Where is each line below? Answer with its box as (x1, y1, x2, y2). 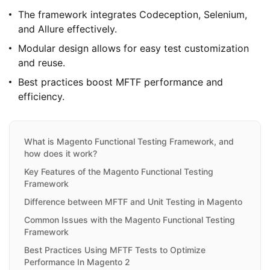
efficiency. (18, 90, 64, 103)
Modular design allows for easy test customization (18, 42, 249, 55)
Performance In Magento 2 (24, 257, 130, 268)
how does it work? (24, 148, 97, 159)
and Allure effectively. (18, 23, 117, 36)
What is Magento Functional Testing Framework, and (24, 136, 234, 147)
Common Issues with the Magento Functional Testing (24, 215, 235, 225)
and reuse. (18, 57, 65, 69)
